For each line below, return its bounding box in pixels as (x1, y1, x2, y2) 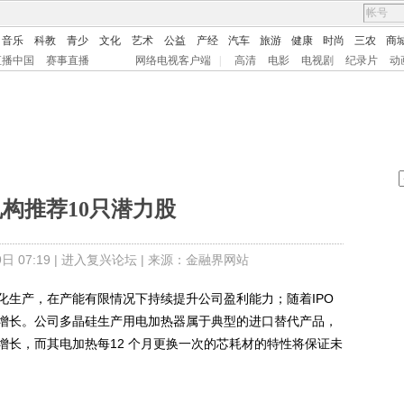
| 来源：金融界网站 (136, 252, 249, 267)
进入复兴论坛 (60, 252, 137, 267)
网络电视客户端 (135, 54, 211, 67)
